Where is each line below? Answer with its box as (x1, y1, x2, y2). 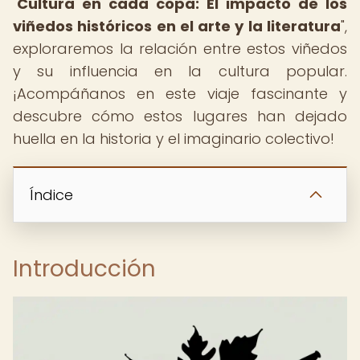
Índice (30, 185, 73, 205)
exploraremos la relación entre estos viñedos (13, 39, 347, 59)
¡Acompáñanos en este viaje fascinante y (13, 84, 347, 104)
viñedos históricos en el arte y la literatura (13, 16, 341, 36)
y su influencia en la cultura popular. (13, 61, 347, 81)
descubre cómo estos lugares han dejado (13, 106, 347, 126)
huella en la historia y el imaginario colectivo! (13, 129, 334, 149)
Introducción (13, 253, 156, 284)
